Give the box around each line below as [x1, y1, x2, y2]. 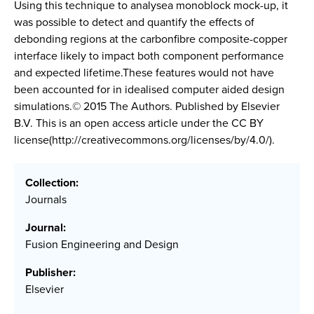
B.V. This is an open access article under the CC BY [14, 115, 264, 131]
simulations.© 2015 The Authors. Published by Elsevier [14, 98, 280, 114]
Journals [25, 191, 67, 208]
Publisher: [25, 264, 76, 281]
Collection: [25, 175, 78, 191]
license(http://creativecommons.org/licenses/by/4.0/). [14, 132, 275, 148]
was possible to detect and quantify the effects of [14, 14, 254, 30]
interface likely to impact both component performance [14, 48, 284, 64]
